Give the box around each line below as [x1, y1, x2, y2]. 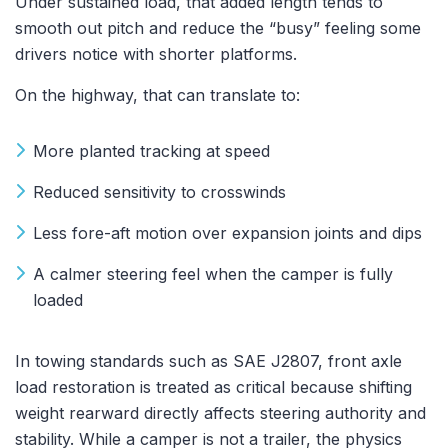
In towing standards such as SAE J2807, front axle [15, 350, 402, 371]
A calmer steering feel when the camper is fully [33, 263, 393, 284]
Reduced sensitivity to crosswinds [33, 181, 286, 202]
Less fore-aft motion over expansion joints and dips [33, 222, 422, 243]
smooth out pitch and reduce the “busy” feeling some [15, 17, 421, 38]
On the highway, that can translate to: [15, 84, 300, 105]
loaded [33, 289, 83, 310]
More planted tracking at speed [33, 140, 270, 161]
